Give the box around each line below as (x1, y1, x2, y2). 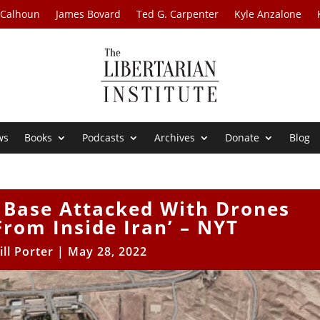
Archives (154, 131, 196, 145)
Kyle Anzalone (234, 7, 302, 21)
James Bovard (56, 7, 121, 21)
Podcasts (82, 131, 125, 145)
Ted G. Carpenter (136, 7, 219, 21)
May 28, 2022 (68, 244, 148, 260)
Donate (225, 131, 260, 145)
